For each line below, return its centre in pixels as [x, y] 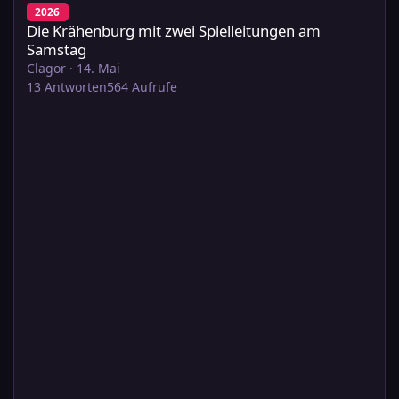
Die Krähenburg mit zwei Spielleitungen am [174, 31]
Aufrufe [155, 87]
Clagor [46, 69]
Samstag [57, 50]
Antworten [76, 87]
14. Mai [98, 69]
